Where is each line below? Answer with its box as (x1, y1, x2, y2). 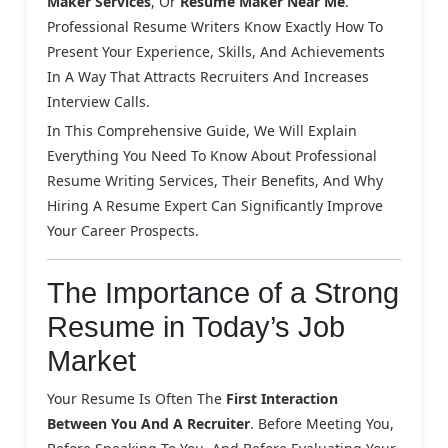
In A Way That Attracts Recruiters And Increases (47, 66, 369, 86)
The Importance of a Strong (47, 276, 399, 309)
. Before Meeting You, (250, 413, 394, 433)
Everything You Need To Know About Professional (47, 145, 377, 165)
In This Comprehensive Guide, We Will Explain (47, 120, 357, 140)
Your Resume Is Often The (47, 388, 226, 408)
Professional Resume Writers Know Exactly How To (47, 16, 383, 36)
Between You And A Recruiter (47, 413, 250, 433)
